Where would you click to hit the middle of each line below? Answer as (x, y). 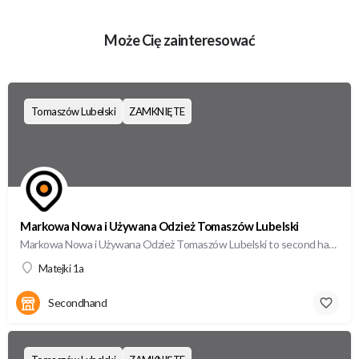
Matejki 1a (61, 268)
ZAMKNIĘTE (157, 111)
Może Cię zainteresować (179, 40)
